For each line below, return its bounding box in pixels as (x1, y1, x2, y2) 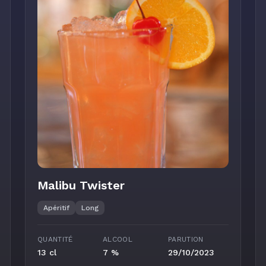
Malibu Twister (37, 178, 125, 192)
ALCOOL (103, 235, 132, 243)
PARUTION (168, 235, 204, 243)
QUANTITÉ (37, 235, 73, 243)
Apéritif (43, 204, 69, 212)
